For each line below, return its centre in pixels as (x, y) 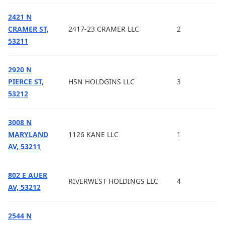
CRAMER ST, (28, 29)
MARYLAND (28, 134)
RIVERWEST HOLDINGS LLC (113, 181)
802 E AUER (28, 175)
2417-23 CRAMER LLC (104, 29)
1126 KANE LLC (93, 134)
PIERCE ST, (26, 82)
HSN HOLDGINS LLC (101, 82)
